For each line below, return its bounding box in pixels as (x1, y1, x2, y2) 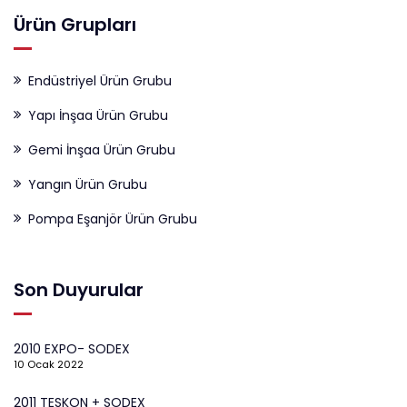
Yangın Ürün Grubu (28, 175, 147, 194)
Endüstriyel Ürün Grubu (28, 72, 172, 90)
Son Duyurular (14, 277, 144, 303)
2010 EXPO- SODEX (14, 340, 130, 358)
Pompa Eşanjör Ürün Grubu (28, 210, 197, 228)
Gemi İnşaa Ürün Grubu (28, 141, 175, 159)
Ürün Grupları (14, 12, 136, 37)
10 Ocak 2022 (14, 357, 84, 372)
